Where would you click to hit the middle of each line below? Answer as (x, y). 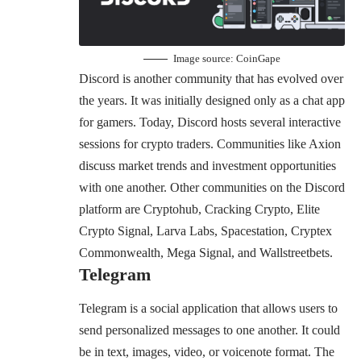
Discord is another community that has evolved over (211, 78)
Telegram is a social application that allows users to (208, 309)
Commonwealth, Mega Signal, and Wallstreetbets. (206, 252)
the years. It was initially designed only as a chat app (212, 100)
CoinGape (258, 58)
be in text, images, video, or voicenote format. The (207, 352)
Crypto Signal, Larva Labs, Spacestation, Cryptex (205, 230)
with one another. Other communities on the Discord (212, 187)
